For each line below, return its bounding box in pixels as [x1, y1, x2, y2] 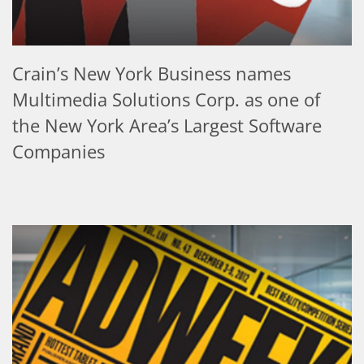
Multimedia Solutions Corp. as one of [12, 87, 320, 112]
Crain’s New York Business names [12, 61, 291, 86]
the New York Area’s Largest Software [12, 113, 322, 138]
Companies [12, 139, 105, 164]
